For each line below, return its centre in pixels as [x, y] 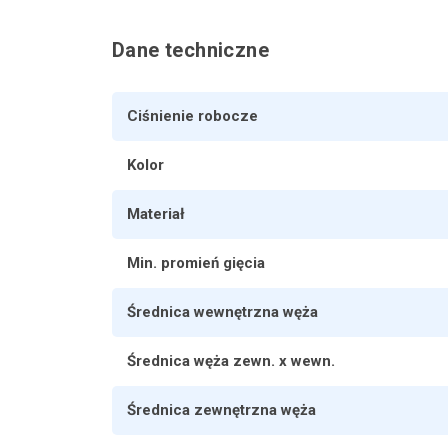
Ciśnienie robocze [192, 115]
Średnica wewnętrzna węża [222, 311]
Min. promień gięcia [196, 262]
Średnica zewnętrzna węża [221, 409]
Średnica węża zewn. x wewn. [231, 360]
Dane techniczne [190, 49]
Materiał [156, 213]
